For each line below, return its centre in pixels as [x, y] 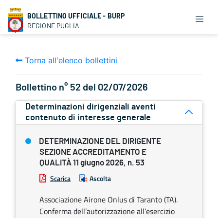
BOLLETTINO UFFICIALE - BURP [76, 16]
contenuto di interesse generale [88, 118]
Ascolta [100, 178]
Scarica [60, 178]
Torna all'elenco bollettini [70, 60]
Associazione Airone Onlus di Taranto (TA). [109, 200]
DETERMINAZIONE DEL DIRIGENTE [100, 141]
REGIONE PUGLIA [54, 26]
